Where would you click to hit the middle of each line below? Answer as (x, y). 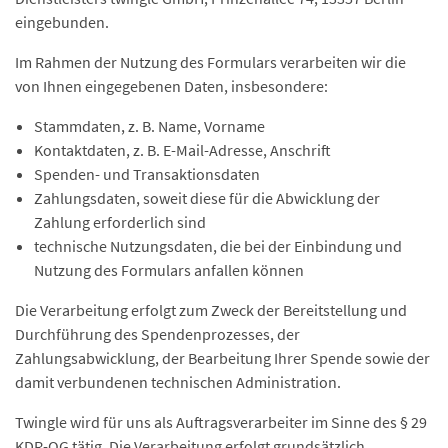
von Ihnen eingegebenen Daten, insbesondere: (171, 86)
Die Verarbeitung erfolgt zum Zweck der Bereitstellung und (211, 310)
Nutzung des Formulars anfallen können (169, 270)
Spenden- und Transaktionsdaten (147, 174)
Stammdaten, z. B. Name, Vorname (150, 126)
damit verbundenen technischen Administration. (178, 382)
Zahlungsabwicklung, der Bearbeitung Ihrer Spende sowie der (222, 358)
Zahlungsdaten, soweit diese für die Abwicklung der (207, 198)
